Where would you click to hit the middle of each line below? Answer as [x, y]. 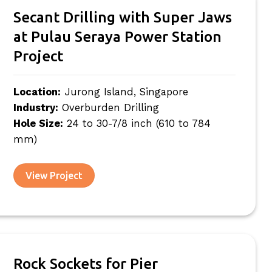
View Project [54, 175]
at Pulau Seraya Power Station [117, 36]
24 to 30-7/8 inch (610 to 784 [137, 123]
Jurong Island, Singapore [124, 92]
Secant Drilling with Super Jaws [122, 17]
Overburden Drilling [108, 107]
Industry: [36, 107]
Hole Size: [38, 123]
